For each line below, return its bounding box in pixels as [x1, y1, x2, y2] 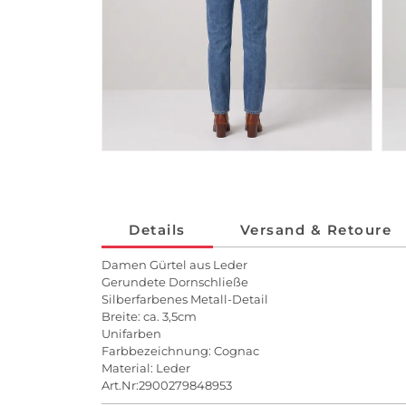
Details [129, 221, 186, 239]
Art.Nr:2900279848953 [101, 378, 232, 393]
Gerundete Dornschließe [101, 275, 248, 290]
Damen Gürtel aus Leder [101, 257, 247, 273]
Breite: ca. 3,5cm [101, 309, 197, 324]
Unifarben [101, 326, 161, 342]
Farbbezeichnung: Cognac [101, 343, 259, 359]
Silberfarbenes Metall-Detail [101, 292, 268, 307]
